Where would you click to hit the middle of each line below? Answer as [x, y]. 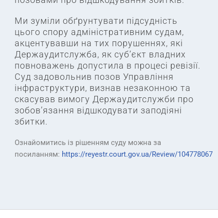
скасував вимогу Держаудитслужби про [104, 99]
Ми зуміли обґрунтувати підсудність [96, 21]
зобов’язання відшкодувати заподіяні [98, 110]
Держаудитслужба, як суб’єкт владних [100, 54]
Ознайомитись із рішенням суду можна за [88, 143]
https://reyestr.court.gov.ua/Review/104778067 [137, 154]
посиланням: [38, 154]
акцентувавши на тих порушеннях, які [99, 43]
